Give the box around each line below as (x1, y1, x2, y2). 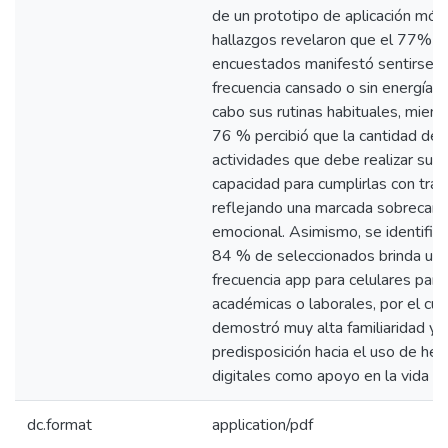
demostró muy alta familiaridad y (212, 317, 437, 339)
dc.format (27, 414, 92, 436)
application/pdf (212, 414, 313, 436)
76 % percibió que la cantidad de (212, 125, 439, 147)
